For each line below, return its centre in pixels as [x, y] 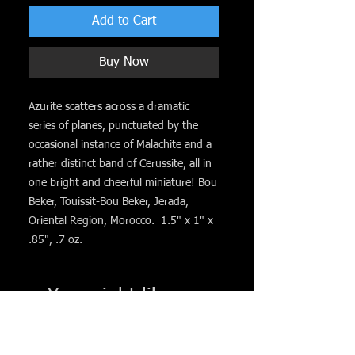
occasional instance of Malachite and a [120, 145]
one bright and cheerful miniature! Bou [123, 183]
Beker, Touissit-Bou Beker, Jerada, [109, 202]
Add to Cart [124, 21]
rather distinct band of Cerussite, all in [120, 164]
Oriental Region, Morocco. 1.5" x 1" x [121, 221]
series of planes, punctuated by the [113, 126]
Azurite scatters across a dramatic [109, 107]
